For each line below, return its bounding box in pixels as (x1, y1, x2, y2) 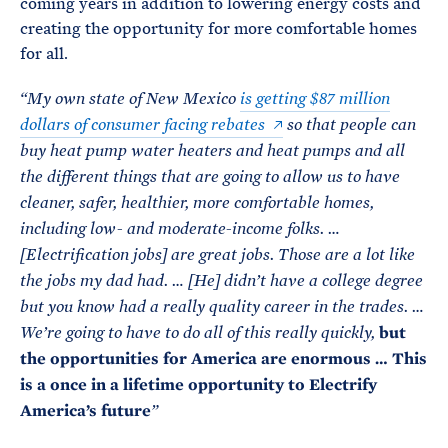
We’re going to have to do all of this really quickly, (20, 324, 379, 342)
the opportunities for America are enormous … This (20, 348, 427, 369)
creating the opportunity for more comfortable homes (20, 18, 417, 39)
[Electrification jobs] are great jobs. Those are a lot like (20, 246, 415, 264)
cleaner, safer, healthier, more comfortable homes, (20, 194, 374, 212)
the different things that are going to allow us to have (20, 168, 400, 186)
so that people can (283, 116, 416, 134)
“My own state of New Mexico (20, 90, 240, 108)
